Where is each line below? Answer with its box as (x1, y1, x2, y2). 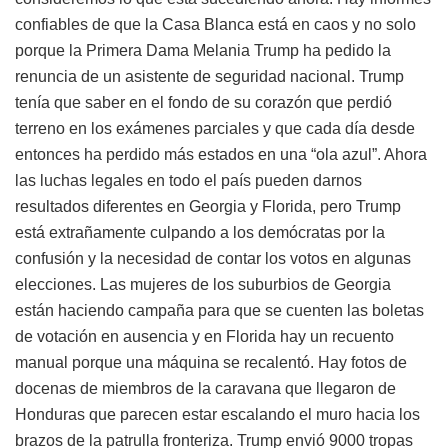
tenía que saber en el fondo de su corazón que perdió (15, 93, 392, 111)
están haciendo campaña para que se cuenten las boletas (15, 301, 424, 319)
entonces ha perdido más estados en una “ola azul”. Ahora (15, 145, 427, 163)
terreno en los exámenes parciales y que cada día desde (15, 119, 415, 137)
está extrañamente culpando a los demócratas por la (15, 223, 385, 241)
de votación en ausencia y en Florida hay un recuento (15, 327, 394, 345)
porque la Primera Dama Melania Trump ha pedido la (15, 41, 391, 59)
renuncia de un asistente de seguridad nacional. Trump (15, 67, 404, 85)
